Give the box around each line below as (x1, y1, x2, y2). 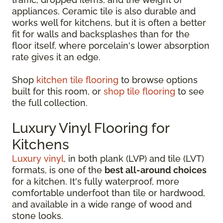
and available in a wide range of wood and (12, 199, 192, 210)
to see (175, 86, 204, 97)
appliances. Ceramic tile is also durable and (12, 6, 196, 16)
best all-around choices (105, 165, 207, 175)
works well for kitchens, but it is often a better (12, 17, 206, 28)
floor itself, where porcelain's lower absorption (12, 40, 210, 51)
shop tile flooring (104, 86, 175, 97)
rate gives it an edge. (12, 52, 101, 62)
